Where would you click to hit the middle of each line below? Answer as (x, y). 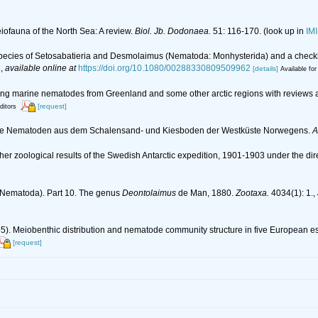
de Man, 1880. (206, 193)
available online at (40, 68)
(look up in (284, 32)
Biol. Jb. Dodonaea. (173, 32)
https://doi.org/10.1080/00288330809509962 (164, 68)
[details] (265, 69)
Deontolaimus (149, 193)
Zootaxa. (252, 193)
